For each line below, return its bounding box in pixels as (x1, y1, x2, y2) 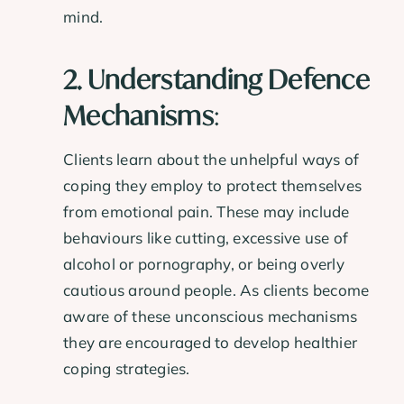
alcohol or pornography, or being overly (63, 254, 344, 274)
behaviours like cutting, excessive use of (63, 228, 349, 248)
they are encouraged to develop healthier (63, 333, 358, 353)
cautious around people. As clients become (63, 280, 370, 300)
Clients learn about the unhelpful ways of (63, 150, 360, 170)
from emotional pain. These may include (63, 202, 350, 222)
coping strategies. (63, 359, 190, 379)
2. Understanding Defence (63, 61, 370, 96)
